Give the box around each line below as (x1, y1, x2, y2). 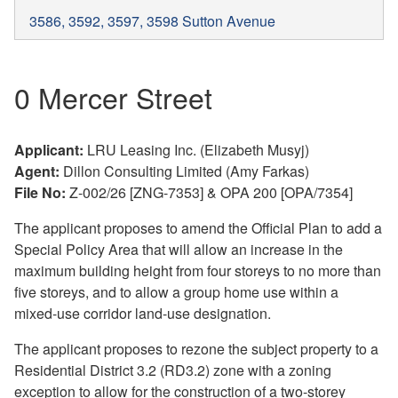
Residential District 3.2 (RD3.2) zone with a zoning (14, 359, 331, 380)
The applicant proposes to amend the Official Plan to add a (14, 217, 382, 238)
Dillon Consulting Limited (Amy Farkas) (60, 160, 309, 181)
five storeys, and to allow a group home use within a (14, 281, 338, 302)
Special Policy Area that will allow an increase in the (14, 238, 343, 259)
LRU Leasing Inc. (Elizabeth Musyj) (87, 139, 309, 160)
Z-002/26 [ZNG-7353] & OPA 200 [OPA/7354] (66, 181, 353, 203)
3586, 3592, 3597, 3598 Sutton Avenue (29, 10, 275, 31)
